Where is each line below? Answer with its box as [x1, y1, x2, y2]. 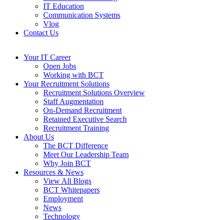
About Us [24, 133, 54, 141]
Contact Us [24, 28, 58, 37]
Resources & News [24, 168, 83, 176]
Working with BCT [43, 71, 104, 79]
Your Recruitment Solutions [24, 80, 110, 88]
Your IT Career [24, 53, 71, 61]
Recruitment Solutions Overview [43, 88, 145, 97]
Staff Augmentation [43, 97, 104, 106]
